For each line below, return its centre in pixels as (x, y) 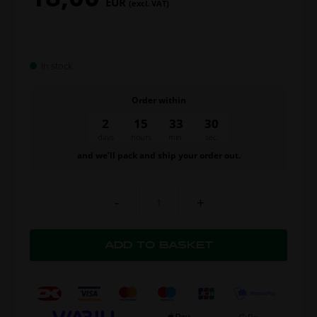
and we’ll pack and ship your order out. (158, 155)
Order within (158, 100)
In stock (57, 65)
